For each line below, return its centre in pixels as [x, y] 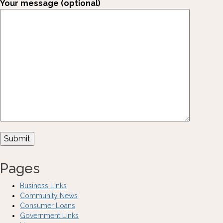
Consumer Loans [48, 206]
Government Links [49, 216]
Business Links [43, 186]
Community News [49, 196]
